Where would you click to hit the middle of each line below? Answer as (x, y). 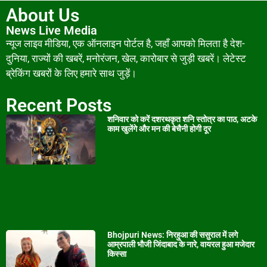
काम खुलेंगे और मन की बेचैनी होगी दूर (159, 128)
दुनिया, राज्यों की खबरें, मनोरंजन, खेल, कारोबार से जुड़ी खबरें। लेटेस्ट (126, 59)
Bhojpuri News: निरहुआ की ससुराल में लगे (172, 235)
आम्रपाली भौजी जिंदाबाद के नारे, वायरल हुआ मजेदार (181, 244)
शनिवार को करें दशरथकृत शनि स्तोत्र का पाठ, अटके (182, 119)
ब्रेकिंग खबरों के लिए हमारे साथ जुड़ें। (71, 74)
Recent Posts (59, 105)
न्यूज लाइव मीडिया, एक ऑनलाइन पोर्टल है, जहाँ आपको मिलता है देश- (125, 44)
